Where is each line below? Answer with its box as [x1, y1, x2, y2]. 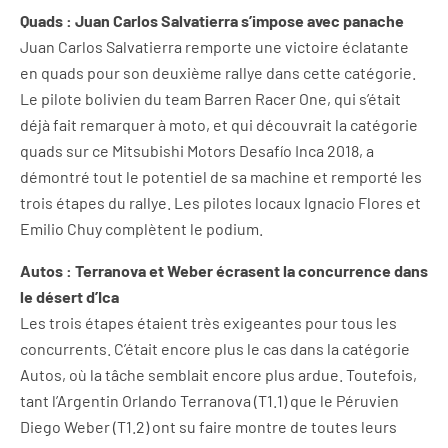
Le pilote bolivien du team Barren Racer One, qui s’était [20, 88, 401, 108]
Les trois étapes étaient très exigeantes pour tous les [20, 312, 397, 332]
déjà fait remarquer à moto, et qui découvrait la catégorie [20, 114, 418, 134]
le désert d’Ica [20, 286, 119, 306]
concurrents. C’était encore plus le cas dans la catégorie [20, 338, 410, 358]
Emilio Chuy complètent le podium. [20, 218, 263, 238]
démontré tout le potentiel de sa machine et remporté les [20, 166, 422, 186]
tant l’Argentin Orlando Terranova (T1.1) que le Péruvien [20, 390, 399, 410]
